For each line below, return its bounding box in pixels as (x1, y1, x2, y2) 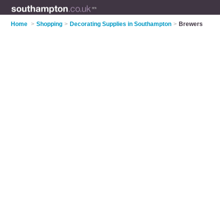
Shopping (36, 21, 63, 27)
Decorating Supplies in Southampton (70, 21, 172, 27)
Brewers (179, 21, 203, 27)
